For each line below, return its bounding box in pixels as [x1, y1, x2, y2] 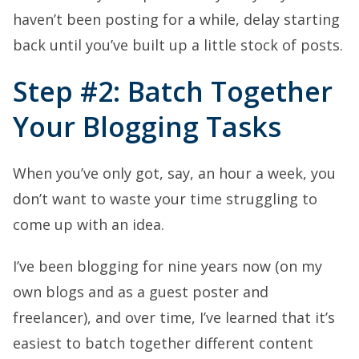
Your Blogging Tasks [13, 107, 281, 145]
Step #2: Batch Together [13, 72, 333, 110]
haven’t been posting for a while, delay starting [13, 9, 340, 29]
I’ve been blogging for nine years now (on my [13, 256, 322, 276]
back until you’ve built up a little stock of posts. [13, 34, 343, 54]
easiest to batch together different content [13, 333, 313, 353]
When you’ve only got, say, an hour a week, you [13, 163, 336, 183]
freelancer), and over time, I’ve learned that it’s [13, 307, 335, 327]
